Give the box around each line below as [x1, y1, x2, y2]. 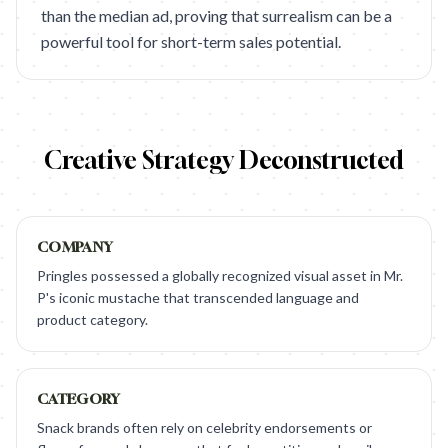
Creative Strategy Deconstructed [44, 146, 404, 174]
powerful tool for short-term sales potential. [41, 32, 341, 51]
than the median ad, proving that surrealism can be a [41, 6, 392, 25]
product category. [37, 311, 148, 328]
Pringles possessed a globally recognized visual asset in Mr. [37, 267, 403, 284]
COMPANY [37, 238, 114, 255]
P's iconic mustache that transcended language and [37, 289, 359, 306]
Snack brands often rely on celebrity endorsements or [37, 419, 372, 436]
